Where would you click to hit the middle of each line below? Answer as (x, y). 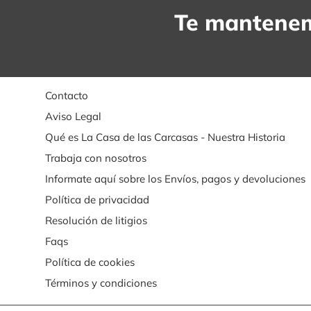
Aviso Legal (73, 117)
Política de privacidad (97, 200)
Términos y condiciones (101, 283)
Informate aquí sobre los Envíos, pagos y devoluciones (175, 179)
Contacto (66, 96)
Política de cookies (90, 262)
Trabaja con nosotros (95, 158)
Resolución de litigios (96, 221)
